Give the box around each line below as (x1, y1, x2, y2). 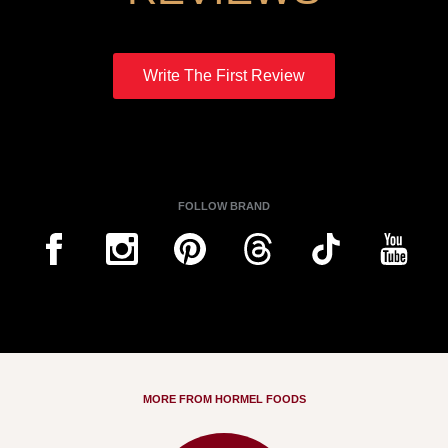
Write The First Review (143, 66, 305, 84)
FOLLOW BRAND (178, 199, 270, 212)
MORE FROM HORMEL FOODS (142, 392, 306, 405)
